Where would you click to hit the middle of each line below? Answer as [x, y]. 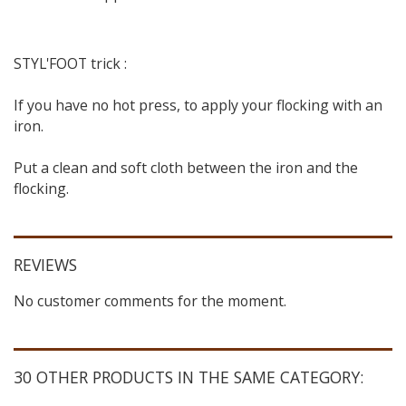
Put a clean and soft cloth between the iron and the [186, 168]
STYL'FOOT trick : [70, 64]
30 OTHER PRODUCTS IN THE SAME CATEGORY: [188, 377]
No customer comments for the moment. [150, 301]
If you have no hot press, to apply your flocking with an [198, 106]
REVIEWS [45, 265]
